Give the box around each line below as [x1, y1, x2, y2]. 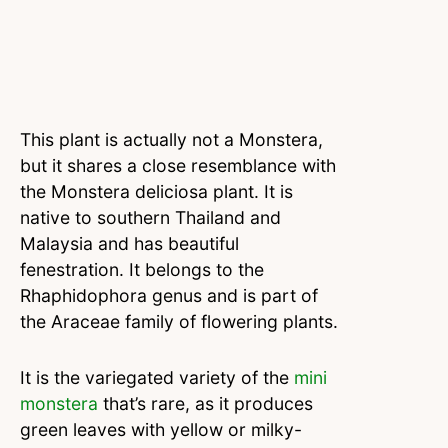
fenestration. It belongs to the [20, 259, 264, 281]
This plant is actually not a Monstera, [20, 129, 323, 151]
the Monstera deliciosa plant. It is [20, 181, 293, 203]
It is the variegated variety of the [20, 367, 294, 389]
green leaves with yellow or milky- [20, 419, 302, 441]
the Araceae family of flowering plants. [20, 311, 338, 333]
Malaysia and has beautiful [20, 233, 239, 255]
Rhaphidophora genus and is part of [20, 285, 318, 307]
